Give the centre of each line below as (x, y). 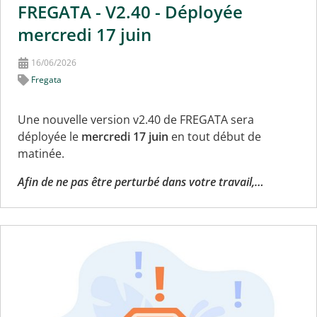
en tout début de (215, 136)
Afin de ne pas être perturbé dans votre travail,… (141, 181)
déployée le (50, 136)
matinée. (41, 153)
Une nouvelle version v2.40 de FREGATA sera (136, 119)
